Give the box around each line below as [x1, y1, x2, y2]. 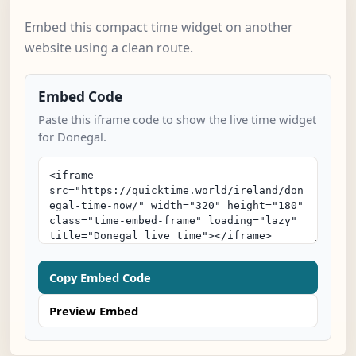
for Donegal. [38, 129, 106, 145]
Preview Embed [49, 303, 138, 319]
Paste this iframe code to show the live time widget [38, 111, 316, 128]
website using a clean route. [25, 39, 193, 57]
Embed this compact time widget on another [25, 18, 293, 37]
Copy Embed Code [49, 269, 151, 286]
